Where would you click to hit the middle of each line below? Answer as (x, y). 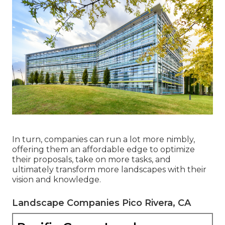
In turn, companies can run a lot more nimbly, (103, 139)
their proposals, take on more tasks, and (91, 159)
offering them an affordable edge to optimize (103, 149)
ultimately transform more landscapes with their (109, 169)
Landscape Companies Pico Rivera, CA (101, 203)
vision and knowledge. (57, 179)
